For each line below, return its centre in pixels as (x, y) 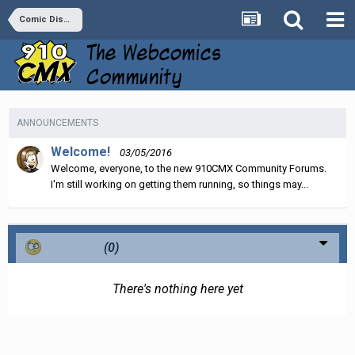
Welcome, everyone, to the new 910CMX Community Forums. (189, 168)
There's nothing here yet (177, 288)
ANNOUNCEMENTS (57, 122)
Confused (74, 247)
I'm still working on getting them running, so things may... (179, 184)
